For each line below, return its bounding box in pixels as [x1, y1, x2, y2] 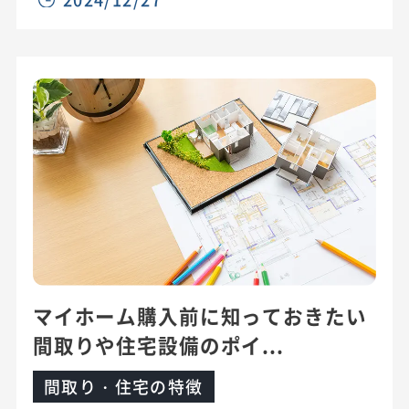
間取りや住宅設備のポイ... [32, 330, 284, 360]
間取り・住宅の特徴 [43, 374, 204, 399]
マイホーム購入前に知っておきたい [32, 301, 367, 330]
